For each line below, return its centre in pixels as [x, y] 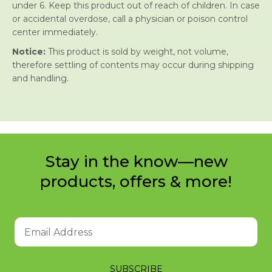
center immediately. [55, 32]
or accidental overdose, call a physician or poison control [130, 19]
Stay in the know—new [136, 162]
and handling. [40, 79]
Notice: [29, 52]
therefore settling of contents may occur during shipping [133, 65]
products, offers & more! [136, 182]
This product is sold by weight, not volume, [137, 52]
